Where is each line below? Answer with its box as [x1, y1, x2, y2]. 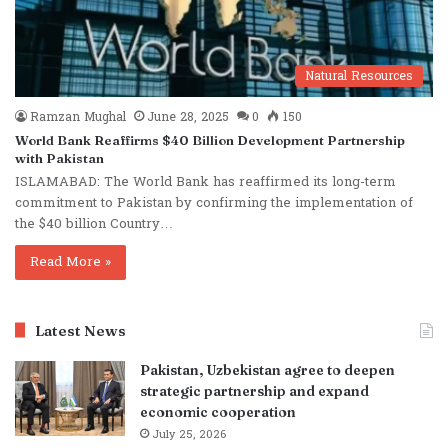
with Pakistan [15, 149, 104, 166]
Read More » [30, 249, 111, 274]
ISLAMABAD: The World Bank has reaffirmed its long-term [15, 169, 396, 194]
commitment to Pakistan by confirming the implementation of [15, 190, 413, 215]
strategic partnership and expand [140, 381, 369, 400]
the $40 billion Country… [15, 211, 173, 236]
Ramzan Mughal [30, 105, 126, 128]
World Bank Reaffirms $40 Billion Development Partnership [15, 131, 405, 148]
